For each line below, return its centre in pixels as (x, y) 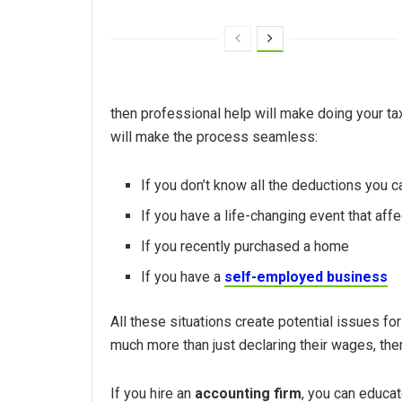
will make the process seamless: (214, 137)
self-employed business (306, 277)
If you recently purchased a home (245, 247)
